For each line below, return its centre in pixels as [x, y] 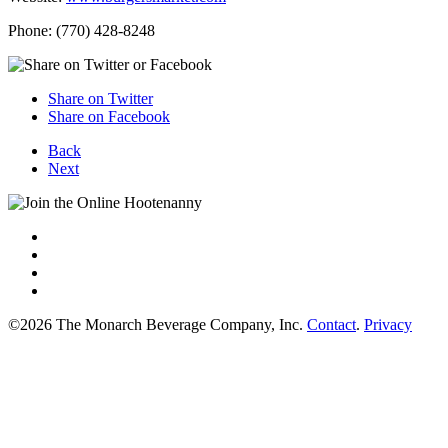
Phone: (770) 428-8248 [81, 30]
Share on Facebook [109, 116]
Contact [331, 324]
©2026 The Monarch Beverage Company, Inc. [157, 324]
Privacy [388, 324]
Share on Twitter [100, 98]
